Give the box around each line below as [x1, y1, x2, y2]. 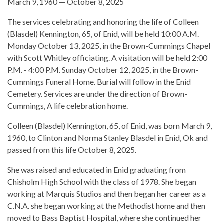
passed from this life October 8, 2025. [7, 145, 136, 155]
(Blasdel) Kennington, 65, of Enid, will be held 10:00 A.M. [7, 29, 199, 39]
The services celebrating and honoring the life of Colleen [7, 17, 199, 27]
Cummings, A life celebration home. [7, 101, 128, 111]
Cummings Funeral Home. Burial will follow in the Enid [7, 77, 191, 87]
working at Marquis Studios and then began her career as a [7, 189, 206, 199]
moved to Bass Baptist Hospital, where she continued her [7, 213, 201, 223]
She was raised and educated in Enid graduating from [7, 165, 186, 175]
